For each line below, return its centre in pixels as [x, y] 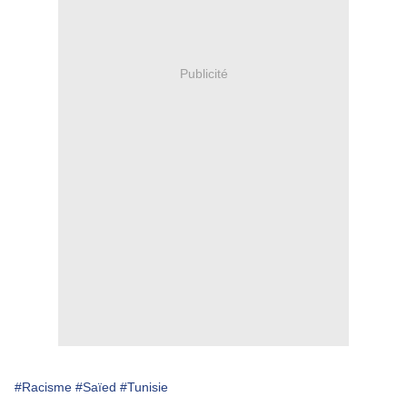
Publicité [203, 73]
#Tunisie [144, 387]
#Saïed [96, 387]
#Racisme [43, 387]
